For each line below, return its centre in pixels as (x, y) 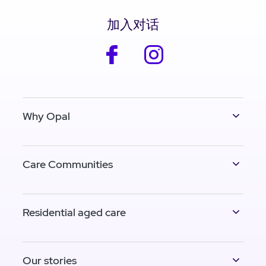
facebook (142, 51)
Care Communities (68, 164)
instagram (185, 51)
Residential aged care (74, 213)
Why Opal (46, 116)
